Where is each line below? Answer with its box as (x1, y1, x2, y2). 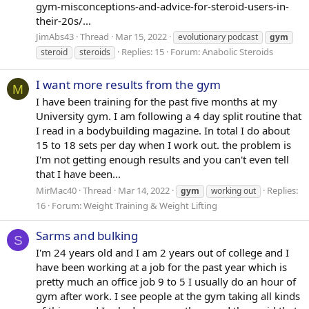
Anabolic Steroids (202, 46, 273, 59)
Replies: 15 (121, 46, 164, 59)
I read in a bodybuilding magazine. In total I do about (36, 123, 290, 138)
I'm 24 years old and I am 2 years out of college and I (36, 246, 289, 260)
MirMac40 (36, 184, 77, 197)
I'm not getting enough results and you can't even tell (36, 152, 289, 167)
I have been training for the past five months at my (36, 94, 277, 109)
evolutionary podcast (178, 31, 258, 43)
